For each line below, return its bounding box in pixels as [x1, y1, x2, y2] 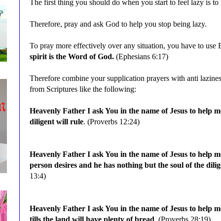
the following [93, 84, 134, 93]
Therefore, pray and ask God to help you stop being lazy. [30, 19, 207, 28]
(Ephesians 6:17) [116, 52, 168, 61]
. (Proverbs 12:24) [83, 117, 140, 126]
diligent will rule [30, 117, 83, 126]
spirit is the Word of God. [30, 52, 116, 61]
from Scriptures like [30, 84, 93, 93]
